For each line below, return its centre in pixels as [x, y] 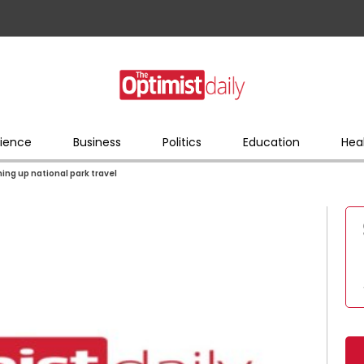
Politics [182, 142]
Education [271, 142]
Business [97, 142]
